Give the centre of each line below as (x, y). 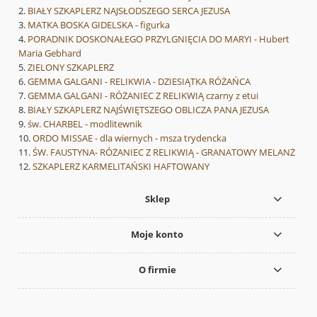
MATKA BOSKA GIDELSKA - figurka (99, 24)
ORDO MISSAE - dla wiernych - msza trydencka (129, 138)
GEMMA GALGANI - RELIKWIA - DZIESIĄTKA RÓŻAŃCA (139, 81)
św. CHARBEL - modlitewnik (85, 123)
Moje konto (157, 235)
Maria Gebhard (50, 53)
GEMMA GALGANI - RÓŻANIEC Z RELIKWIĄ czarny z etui (143, 95)
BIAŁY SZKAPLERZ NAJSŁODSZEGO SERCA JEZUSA (129, 10)
